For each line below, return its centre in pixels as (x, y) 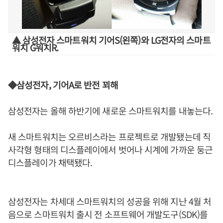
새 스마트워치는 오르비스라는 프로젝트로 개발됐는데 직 (109, 136)
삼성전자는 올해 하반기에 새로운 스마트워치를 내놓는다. (111, 111)
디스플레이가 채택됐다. (50, 162)
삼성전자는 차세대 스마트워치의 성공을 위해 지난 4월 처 (110, 201)
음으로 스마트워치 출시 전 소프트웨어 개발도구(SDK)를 (108, 214)
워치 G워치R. (35, 47)
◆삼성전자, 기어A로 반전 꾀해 (63, 85)
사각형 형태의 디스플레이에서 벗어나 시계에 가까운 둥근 (110, 149)
